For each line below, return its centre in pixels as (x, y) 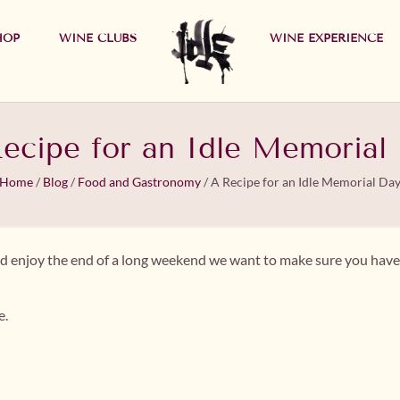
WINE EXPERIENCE (326, 38)
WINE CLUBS (98, 38)
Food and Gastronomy (139, 182)
